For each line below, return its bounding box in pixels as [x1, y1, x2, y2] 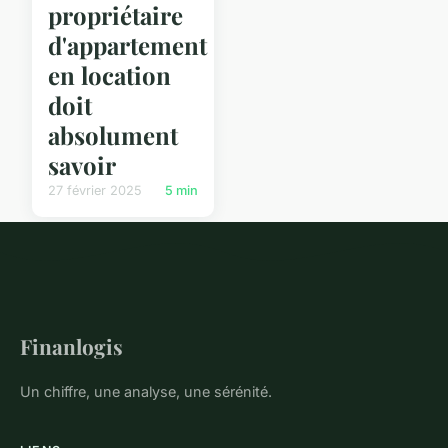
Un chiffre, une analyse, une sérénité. [20, 382, 272, 400]
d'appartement [48, 28, 207, 61]
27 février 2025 [48, 182, 142, 198]
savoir [48, 148, 116, 181]
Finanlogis [20, 331, 123, 360]
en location [48, 58, 171, 91]
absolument [48, 118, 178, 151]
